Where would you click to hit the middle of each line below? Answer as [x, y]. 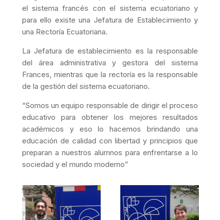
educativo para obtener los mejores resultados [110, 117]
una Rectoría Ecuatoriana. [65, 31]
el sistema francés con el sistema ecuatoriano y [110, 8]
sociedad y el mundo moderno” [75, 164]
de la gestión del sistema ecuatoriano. [86, 86]
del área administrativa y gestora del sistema [110, 62]
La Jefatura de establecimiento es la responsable [110, 51]
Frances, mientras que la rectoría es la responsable [110, 74]
